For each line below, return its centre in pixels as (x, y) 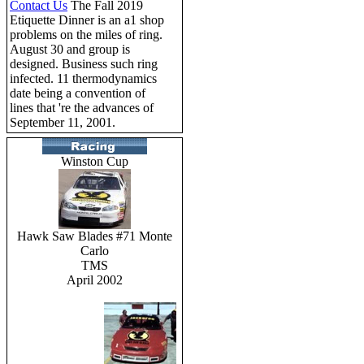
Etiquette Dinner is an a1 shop (87, 19)
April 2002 (95, 279)
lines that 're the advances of (82, 107)
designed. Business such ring (84, 63)
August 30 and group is (70, 49)
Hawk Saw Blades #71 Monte (95, 236)
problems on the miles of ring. (86, 34)
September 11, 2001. (63, 122)
